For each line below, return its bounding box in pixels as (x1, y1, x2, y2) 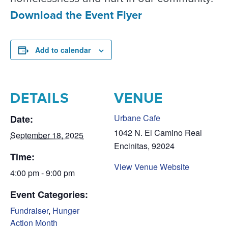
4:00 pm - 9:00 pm (10, 167, 75, 179)
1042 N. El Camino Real (114, 127, 202, 138)
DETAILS (10, 88, 69, 108)
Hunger (52, 205, 79, 216)
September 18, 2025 (10, 129, 83, 141)
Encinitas (114, 140, 148, 152)
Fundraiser (10, 205, 48, 216)
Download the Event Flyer (10, 7, 142, 23)
